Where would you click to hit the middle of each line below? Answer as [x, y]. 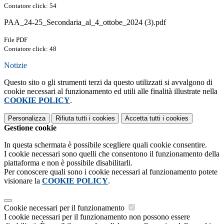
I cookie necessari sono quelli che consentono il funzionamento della [112, 154]
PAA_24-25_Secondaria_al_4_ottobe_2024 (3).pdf [85, 22]
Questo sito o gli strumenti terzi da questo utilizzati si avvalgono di [108, 82]
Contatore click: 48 [30, 49]
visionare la [23, 181]
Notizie [15, 65]
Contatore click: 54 [30, 6]
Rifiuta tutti [71, 118]
